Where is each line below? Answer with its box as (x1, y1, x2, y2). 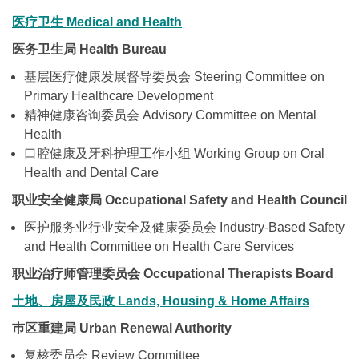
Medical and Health (63, 14, 182, 29)
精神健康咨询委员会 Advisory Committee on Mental (24, 107, 317, 122)
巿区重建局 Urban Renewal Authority (12, 321, 232, 335)
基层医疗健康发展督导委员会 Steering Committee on (24, 69, 325, 83)
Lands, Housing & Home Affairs (115, 293, 309, 308)
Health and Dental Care (24, 165, 159, 179)
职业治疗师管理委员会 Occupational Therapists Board (12, 266, 333, 280)
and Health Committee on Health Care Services (24, 239, 294, 253)
